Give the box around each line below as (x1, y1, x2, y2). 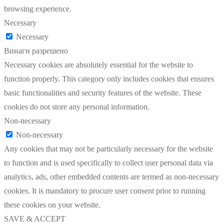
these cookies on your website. (4, 200, 100, 209)
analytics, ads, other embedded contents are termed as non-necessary (4, 172, 219, 181)
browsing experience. (4, 4, 71, 13)
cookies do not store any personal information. (4, 102, 149, 111)
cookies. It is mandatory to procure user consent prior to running (4, 186, 205, 195)
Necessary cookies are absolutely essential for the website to (4, 60, 193, 69)
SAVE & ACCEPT (4, 214, 65, 223)
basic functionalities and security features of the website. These (4, 88, 201, 97)
